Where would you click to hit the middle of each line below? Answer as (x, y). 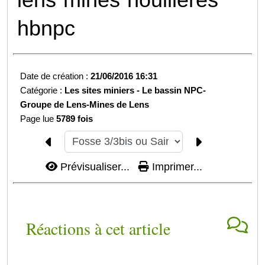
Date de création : (56, 76)
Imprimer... (175, 167)
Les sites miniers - (104, 91)
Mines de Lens (119, 105)
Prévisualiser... (95, 167)
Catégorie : (43, 91)
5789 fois (75, 119)
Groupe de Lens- (55, 105)
